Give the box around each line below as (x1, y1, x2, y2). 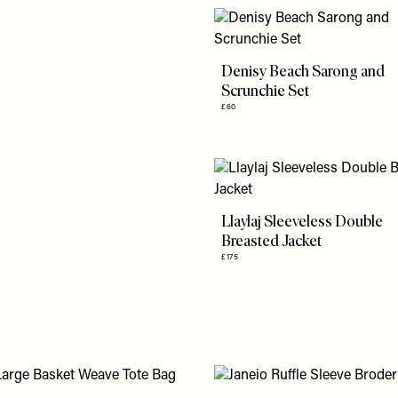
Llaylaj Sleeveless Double (221, 211, 384, 231)
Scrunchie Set (221, 81, 310, 100)
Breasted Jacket (221, 231, 322, 251)
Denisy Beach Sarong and (221, 61, 386, 81)
